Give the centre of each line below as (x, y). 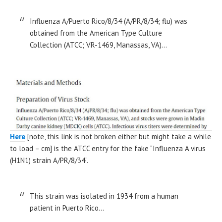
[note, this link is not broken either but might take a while (118, 136)
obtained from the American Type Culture (96, 33)
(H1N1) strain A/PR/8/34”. (49, 160)
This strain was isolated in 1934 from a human (104, 196)
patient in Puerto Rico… (67, 208)
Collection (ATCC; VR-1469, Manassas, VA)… (98, 45)
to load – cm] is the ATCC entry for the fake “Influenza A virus (108, 148)
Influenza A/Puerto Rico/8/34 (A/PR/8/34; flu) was (109, 21)
